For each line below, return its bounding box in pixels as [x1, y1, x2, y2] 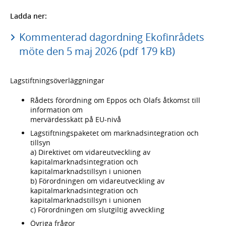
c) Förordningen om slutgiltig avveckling [30, 204, 164, 214]
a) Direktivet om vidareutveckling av [30, 147, 150, 157]
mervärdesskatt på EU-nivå [30, 115, 121, 125]
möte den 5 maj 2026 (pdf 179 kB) [19, 44, 175, 59]
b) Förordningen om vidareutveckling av [30, 176, 164, 186]
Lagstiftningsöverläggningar [10, 76, 104, 86]
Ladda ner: [10, 11, 47, 21]
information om [30, 105, 83, 115]
